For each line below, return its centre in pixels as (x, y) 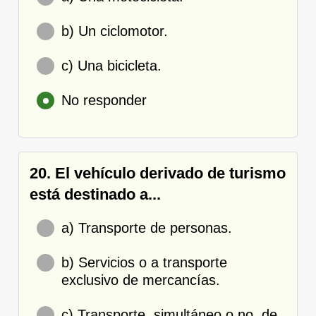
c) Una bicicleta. (111, 65)
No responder (104, 100)
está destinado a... (95, 194)
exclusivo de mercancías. (141, 280)
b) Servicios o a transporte (144, 262)
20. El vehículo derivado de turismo (158, 173)
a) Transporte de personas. (147, 227)
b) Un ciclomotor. (115, 31)
